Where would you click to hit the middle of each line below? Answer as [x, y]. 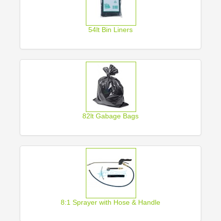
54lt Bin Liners [110, 30]
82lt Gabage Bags [110, 116]
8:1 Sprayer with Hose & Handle [110, 202]
